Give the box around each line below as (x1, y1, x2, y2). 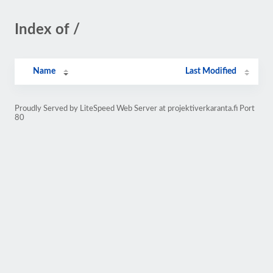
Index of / (15, 23, 80, 37)
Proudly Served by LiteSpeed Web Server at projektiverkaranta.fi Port (15, 105, 255, 112)
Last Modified (185, 67, 237, 76)
